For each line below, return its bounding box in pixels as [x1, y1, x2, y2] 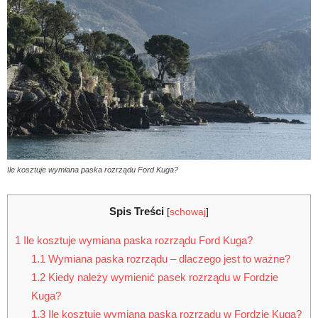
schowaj [170, 207, 206, 218]
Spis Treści [109, 205, 164, 218]
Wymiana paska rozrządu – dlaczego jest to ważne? [45, 253, 290, 265]
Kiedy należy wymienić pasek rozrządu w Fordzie [45, 271, 278, 284]
